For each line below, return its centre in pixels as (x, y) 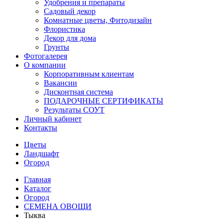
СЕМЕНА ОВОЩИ (58, 206)
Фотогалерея (46, 56)
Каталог (38, 188)
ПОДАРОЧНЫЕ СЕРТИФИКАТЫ (104, 101)
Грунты (56, 47)
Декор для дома (70, 38)
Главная (37, 179)
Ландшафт (42, 154)
